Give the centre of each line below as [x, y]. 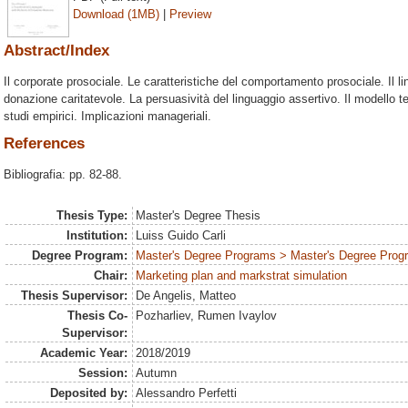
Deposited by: [88, 393]
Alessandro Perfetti [187, 393]
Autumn [157, 373]
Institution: [97, 235]
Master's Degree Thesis [199, 215]
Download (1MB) [116, 14]
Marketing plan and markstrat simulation [242, 275]
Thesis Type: [92, 215]
